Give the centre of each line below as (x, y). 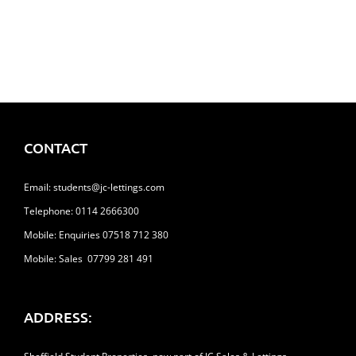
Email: (39, 187)
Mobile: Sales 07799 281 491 (89, 259)
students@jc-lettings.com (109, 187)
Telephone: (50, 211)
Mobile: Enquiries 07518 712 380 (96, 235)
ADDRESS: (58, 317)
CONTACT (56, 147)
